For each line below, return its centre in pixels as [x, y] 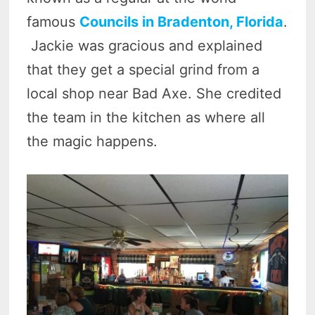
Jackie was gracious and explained [145, 46]
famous [53, 22]
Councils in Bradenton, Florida [182, 22]
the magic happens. [92, 142]
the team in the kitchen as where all [146, 118]
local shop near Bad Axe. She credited [154, 94]
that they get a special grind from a [143, 70]
